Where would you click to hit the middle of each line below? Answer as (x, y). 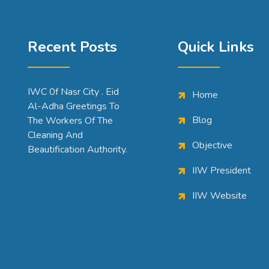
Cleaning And (55, 135)
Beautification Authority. (77, 150)
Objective (212, 145)
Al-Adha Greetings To (74, 106)
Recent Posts (72, 47)
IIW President (222, 171)
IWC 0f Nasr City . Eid (73, 92)
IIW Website (219, 196)
